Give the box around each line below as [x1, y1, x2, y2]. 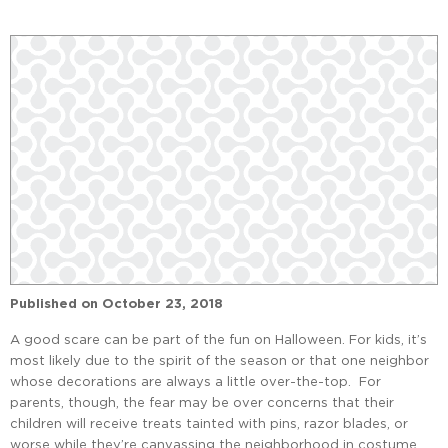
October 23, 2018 [102, 296, 223, 312]
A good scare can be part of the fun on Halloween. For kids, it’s [10, 332, 427, 347]
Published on [10, 296, 98, 312]
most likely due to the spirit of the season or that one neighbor [10, 353, 429, 368]
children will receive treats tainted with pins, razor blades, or [10, 416, 408, 431]
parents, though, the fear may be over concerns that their [10, 395, 394, 410]
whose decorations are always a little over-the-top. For [10, 374, 381, 389]
